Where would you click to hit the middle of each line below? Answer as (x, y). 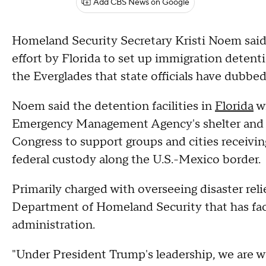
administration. (53, 225)
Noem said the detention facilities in (113, 106)
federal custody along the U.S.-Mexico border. (136, 160)
